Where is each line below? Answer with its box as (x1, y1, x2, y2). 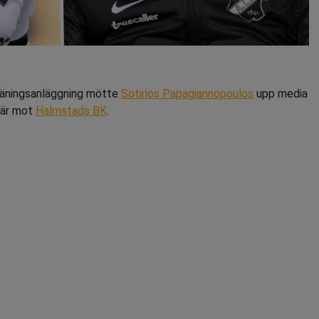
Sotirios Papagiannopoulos (121, 87, 253, 100)
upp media (253, 87, 308, 100)
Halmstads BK (36, 104, 107, 117)
